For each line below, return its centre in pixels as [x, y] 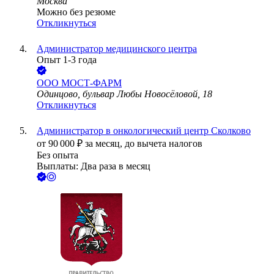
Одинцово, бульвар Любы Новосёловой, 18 [124, 94]
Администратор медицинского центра [117, 49]
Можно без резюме [76, 12]
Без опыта [57, 155]
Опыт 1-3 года [67, 60]
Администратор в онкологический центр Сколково [144, 131]
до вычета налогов [164, 144]
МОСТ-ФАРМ [91, 83]
